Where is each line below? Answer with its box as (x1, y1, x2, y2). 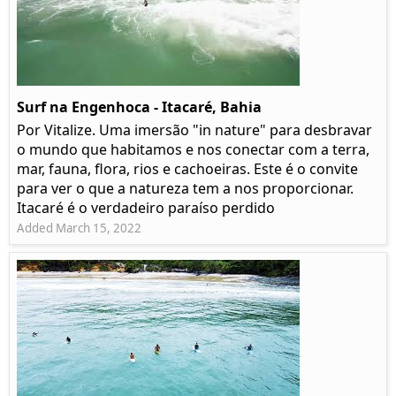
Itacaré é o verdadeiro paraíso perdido (17, 198, 275, 218)
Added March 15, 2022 (17, 220, 141, 237)
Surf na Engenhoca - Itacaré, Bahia (17, 97, 262, 118)
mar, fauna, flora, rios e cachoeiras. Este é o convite (17, 159, 358, 179)
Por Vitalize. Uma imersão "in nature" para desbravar (17, 120, 372, 141)
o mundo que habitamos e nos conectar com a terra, (17, 140, 369, 160)
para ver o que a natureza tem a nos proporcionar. (17, 179, 354, 199)
